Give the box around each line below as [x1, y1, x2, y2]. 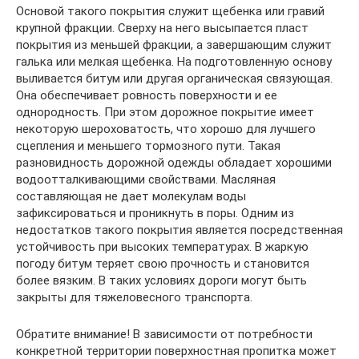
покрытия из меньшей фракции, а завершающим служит [16, 37, 332, 52]
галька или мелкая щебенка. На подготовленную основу [16, 54, 332, 69]
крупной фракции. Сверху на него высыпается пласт [16, 20, 309, 35]
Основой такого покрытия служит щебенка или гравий [16, 3, 325, 18]
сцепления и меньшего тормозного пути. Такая [16, 138, 280, 153]
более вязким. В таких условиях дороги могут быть [16, 272, 307, 288]
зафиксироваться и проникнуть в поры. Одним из [16, 205, 294, 220]
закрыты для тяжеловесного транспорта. [16, 289, 252, 305]
